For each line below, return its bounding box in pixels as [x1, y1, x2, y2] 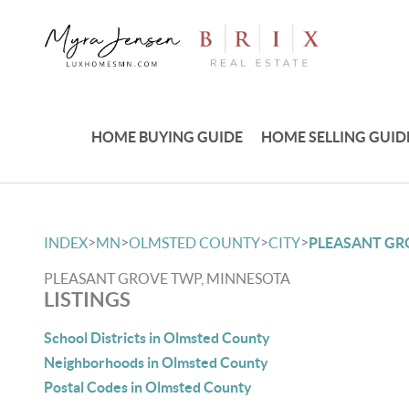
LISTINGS [44, 288, 131, 310]
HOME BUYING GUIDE [91, 128, 244, 145]
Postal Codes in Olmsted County [44, 379, 252, 395]
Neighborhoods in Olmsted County [44, 354, 268, 371]
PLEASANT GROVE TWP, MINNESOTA [44, 270, 290, 287]
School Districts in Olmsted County [44, 330, 270, 346]
